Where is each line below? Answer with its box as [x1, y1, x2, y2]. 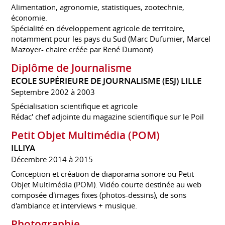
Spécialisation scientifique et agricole [11, 101, 138, 111]
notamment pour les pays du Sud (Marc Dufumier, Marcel [11, 33, 211, 44]
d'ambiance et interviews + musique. [11, 200, 138, 210]
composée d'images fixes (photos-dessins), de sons [11, 189, 187, 200]
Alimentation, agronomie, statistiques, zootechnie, [11, 2, 185, 12]
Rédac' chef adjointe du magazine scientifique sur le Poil [11, 111, 204, 122]
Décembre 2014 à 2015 [11, 154, 93, 165]
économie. [11, 12, 48, 23]
